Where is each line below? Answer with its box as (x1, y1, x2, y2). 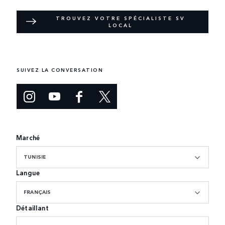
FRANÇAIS (24, 188, 51, 196)
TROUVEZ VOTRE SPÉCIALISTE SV (56, 15, 185, 22)
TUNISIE (24, 153, 46, 161)
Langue (16, 168, 40, 178)
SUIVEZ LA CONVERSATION (17, 66, 103, 74)
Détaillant (16, 203, 49, 213)
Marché (16, 133, 40, 143)
